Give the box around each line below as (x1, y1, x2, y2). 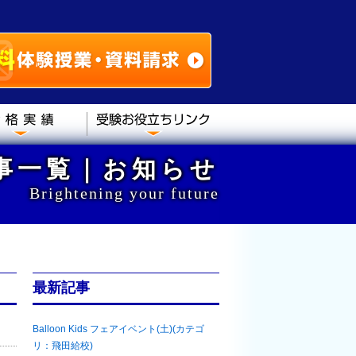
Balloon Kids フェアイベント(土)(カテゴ (33, 323, 204, 335)
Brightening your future (29, 184, 219, 202)
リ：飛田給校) (33, 340, 93, 351)
